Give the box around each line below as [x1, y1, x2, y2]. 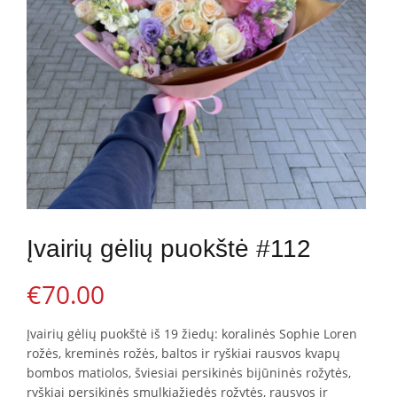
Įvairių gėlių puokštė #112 [27, 234, 311, 262]
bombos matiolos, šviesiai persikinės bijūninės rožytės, [27, 363, 351, 381]
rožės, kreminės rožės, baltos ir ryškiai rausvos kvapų [27, 344, 340, 362]
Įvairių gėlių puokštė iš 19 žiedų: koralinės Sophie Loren [27, 324, 357, 342]
